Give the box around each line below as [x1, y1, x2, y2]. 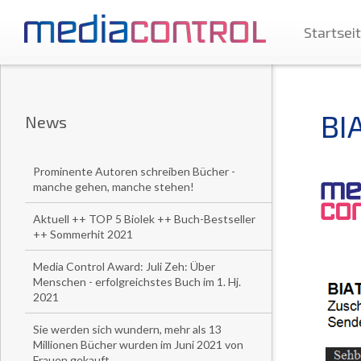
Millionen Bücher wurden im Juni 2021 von [33, 338, 243, 351]
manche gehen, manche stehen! [33, 180, 194, 193]
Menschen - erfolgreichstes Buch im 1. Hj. [33, 275, 241, 288]
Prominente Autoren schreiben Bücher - [33, 164, 235, 178]
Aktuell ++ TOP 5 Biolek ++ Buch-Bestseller [33, 212, 255, 226]
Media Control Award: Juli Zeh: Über [33, 259, 215, 273]
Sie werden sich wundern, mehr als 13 [33, 322, 222, 336]
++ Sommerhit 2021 [33, 227, 133, 241]
